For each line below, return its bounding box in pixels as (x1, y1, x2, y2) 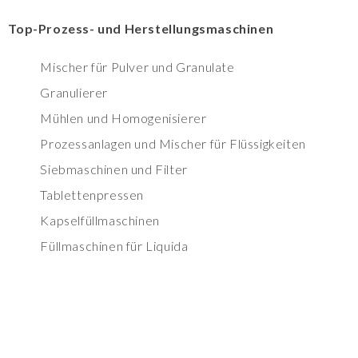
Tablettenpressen (40, 187, 144, 203)
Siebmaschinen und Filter (40, 161, 188, 177)
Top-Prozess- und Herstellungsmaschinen (8, 21, 274, 37)
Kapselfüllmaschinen (40, 213, 160, 229)
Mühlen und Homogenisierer (40, 110, 207, 126)
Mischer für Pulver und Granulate (40, 59, 235, 75)
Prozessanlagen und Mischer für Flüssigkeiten (40, 136, 306, 152)
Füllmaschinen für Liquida (40, 238, 189, 254)
